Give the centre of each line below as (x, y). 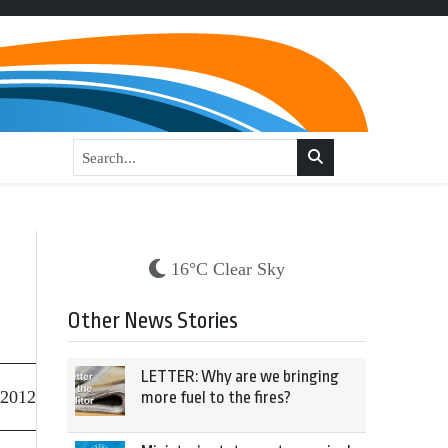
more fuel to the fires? (216, 397)
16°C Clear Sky (227, 269)
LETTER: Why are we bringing (240, 376)
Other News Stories (152, 321)
